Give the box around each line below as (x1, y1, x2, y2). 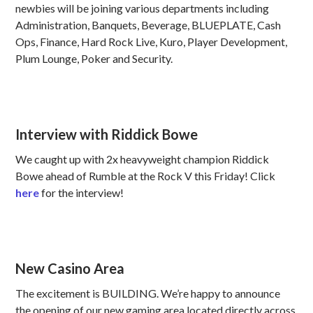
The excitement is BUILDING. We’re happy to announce (15, 286, 281, 300)
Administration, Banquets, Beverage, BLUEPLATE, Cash (15, 18, 282, 32)
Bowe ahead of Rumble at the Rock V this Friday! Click (15, 169, 276, 183)
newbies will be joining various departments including (15, 1, 270, 15)
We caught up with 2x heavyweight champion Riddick (15, 152, 270, 166)
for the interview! (41, 186, 124, 200)
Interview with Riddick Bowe (15, 126, 198, 143)
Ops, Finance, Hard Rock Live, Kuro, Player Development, (15, 35, 288, 49)
